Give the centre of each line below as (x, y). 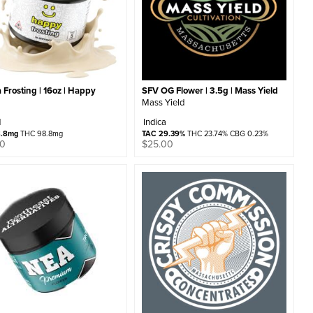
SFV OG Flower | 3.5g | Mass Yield (210, 90)
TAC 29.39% (163, 133)
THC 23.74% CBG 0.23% (226, 133)
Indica (154, 121)
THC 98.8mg (41, 133)
